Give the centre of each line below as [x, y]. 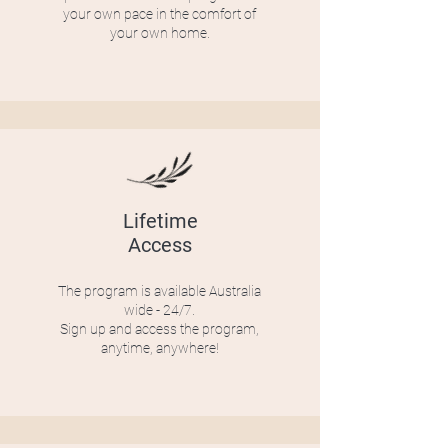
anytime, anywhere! [159, 348]
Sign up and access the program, [159, 329]
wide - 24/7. [159, 310]
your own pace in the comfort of [159, 14]
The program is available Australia [159, 291]
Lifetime [160, 221]
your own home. [159, 33]
